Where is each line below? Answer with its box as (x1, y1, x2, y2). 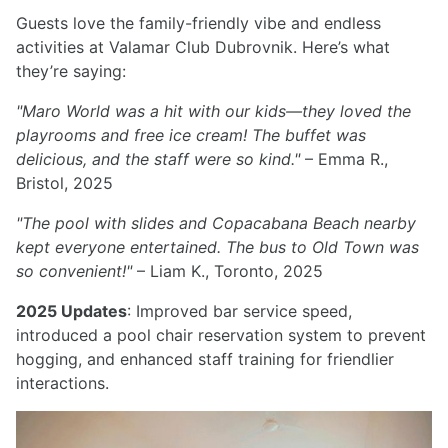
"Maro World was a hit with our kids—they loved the (16, 101, 411, 122)
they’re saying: (16, 61, 126, 82)
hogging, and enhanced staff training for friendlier (16, 349, 394, 370)
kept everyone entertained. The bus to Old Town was (16, 237, 419, 258)
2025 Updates (16, 301, 127, 322)
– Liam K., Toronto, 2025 (132, 261, 323, 282)
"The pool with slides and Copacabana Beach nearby (16, 213, 416, 234)
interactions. (16, 373, 109, 394)
